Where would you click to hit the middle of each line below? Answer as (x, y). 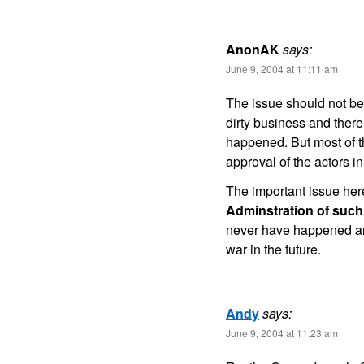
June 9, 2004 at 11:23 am (282, 333)
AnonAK (253, 49)
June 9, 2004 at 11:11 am (282, 69)
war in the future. (273, 249)
